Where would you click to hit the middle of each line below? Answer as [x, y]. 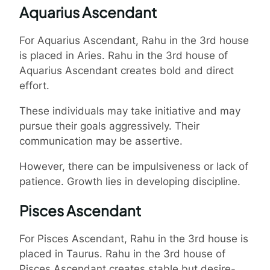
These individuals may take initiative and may [130, 111]
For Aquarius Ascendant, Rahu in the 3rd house [134, 40]
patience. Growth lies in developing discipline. [130, 181]
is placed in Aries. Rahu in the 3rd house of [124, 55]
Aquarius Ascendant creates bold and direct [127, 70]
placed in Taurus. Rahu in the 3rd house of [122, 253]
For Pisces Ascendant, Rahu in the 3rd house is [134, 238]
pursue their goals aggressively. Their [109, 126]
